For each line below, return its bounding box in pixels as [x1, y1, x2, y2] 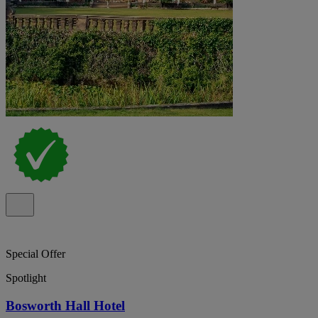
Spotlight [6, 272, 46, 285]
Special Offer [6, 248, 65, 261]
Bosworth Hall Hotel [6, 297, 125, 313]
